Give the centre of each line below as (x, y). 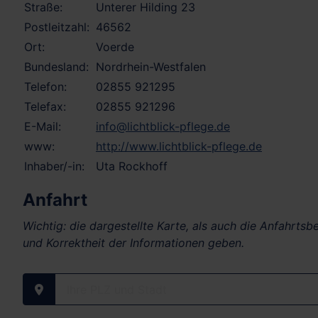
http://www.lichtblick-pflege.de (179, 147)
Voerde (115, 47)
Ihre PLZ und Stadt (86, 298)
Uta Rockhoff (132, 166)
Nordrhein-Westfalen (151, 67)
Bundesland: (56, 67)
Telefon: (45, 87)
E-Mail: (43, 127)
